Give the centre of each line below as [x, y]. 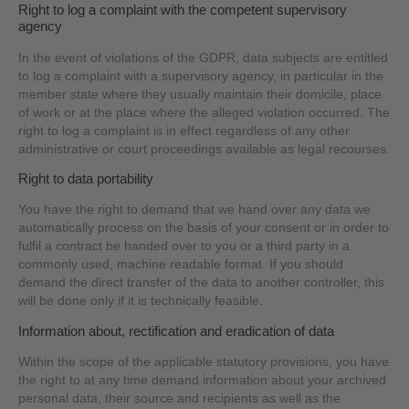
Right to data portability [86, 179]
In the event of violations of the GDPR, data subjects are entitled [204, 58]
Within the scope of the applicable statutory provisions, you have [204, 362]
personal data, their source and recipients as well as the [180, 399]
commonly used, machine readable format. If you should [181, 265]
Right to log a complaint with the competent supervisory [183, 10]
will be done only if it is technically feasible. [141, 301]
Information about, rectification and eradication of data [177, 331]
